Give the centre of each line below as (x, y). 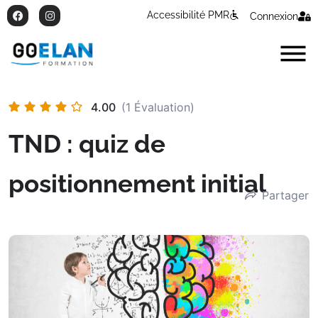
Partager (285, 196)
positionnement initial (137, 183)
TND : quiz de (87, 143)
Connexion (274, 16)
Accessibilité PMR (188, 15)
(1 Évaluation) (158, 107)
